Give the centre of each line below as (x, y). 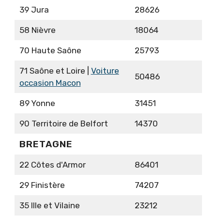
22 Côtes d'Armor (52, 165)
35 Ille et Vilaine (49, 206)
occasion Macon (50, 83)
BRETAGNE (46, 144)
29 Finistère (42, 185)
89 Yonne (37, 103)
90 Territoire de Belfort (63, 124)
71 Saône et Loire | (55, 71)
